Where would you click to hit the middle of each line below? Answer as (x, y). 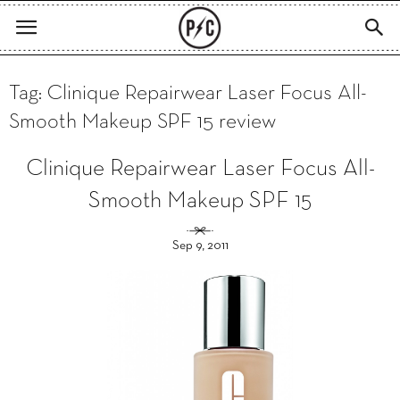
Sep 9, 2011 (200, 246)
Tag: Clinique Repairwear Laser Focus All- (188, 94)
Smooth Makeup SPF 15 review (142, 122)
